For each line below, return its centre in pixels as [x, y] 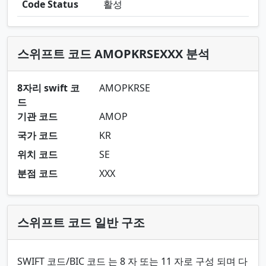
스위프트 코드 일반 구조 [81, 222]
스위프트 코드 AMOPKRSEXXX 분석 [113, 53]
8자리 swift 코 [48, 88]
